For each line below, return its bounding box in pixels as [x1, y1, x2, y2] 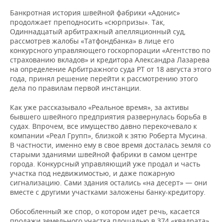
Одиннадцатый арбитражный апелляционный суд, [10, 27, 186, 37]
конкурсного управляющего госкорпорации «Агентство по [10, 46, 210, 55]
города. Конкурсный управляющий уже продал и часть [10, 159, 200, 169]
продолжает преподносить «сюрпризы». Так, [10, 17, 165, 27]
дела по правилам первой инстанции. [10, 83, 141, 93]
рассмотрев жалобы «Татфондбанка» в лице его [10, 36, 174, 46]
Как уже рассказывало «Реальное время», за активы [10, 103, 189, 112]
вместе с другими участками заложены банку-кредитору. [10, 187, 206, 197]
